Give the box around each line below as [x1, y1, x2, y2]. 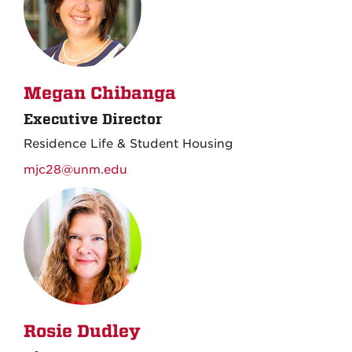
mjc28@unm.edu [24, 163, 127, 177]
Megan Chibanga [24, 83, 176, 104]
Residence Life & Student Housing [24, 137, 233, 151]
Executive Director [24, 111, 162, 127]
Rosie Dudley [24, 321, 141, 342]
